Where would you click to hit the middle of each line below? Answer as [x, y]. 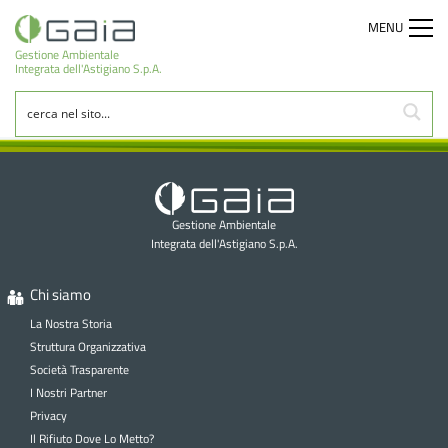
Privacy [48, 416]
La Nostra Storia [70, 324]
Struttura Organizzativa [87, 347]
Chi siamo [60, 295]
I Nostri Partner [68, 393]
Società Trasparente [79, 370]
